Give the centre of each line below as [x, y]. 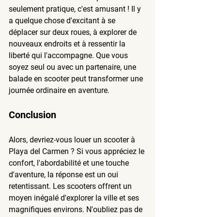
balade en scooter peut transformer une [77, 78]
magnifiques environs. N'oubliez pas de [77, 209]
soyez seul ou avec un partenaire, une [73, 67]
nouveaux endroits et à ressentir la [68, 44]
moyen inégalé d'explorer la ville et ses [75, 198]
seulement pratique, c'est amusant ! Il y [76, 9]
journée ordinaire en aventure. [59, 90]
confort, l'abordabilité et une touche [70, 163]
